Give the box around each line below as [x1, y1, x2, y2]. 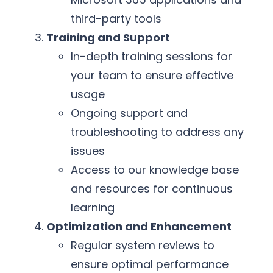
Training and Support [46, 30, 170, 46]
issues [71, 143, 105, 159]
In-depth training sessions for [71, 49, 232, 65]
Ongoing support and [71, 105, 188, 121]
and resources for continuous [71, 181, 233, 197]
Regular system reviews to [71, 238, 214, 253]
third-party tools [71, 11, 161, 27]
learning [71, 200, 115, 216]
